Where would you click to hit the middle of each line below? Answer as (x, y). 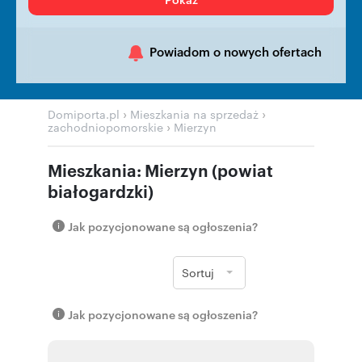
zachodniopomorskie (105, 127)
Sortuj (198, 272)
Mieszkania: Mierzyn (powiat (160, 170)
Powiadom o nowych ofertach (236, 51)
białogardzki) (101, 191)
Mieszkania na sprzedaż (194, 114)
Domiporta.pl (84, 114)
